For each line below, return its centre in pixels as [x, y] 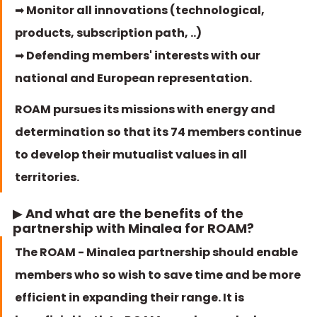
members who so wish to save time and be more [159, 275]
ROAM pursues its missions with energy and [146, 109]
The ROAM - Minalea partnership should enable [157, 252]
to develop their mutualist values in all [132, 155]
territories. [48, 177]
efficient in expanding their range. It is [131, 298]
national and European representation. [134, 78]
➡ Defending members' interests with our [139, 56]
